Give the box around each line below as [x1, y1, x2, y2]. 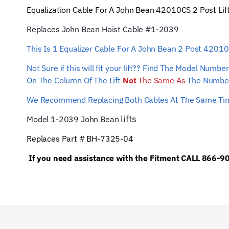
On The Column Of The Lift [27, 75, 123, 85]
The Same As [136, 75, 186, 85]
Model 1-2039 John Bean [27, 114, 119, 124]
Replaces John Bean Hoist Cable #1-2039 [27, 24, 179, 34]
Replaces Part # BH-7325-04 [27, 133, 133, 144]
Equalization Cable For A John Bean [27, 5, 154, 15]
